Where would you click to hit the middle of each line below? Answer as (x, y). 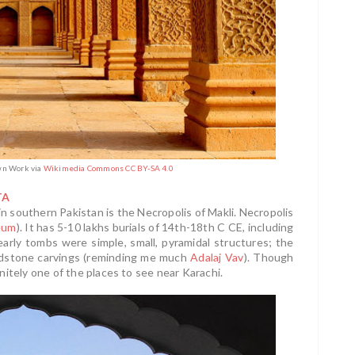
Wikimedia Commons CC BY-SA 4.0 (108, 168)
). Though (269, 257)
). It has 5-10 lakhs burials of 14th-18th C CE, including (155, 227)
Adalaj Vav (217, 257)
